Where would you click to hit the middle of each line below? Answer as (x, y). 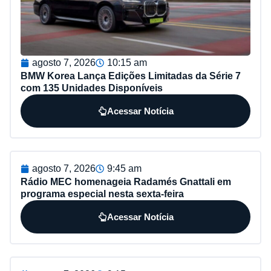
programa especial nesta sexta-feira (102, 194)
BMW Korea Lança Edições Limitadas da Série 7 (131, 76)
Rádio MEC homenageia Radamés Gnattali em (126, 181)
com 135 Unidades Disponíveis (92, 88)
